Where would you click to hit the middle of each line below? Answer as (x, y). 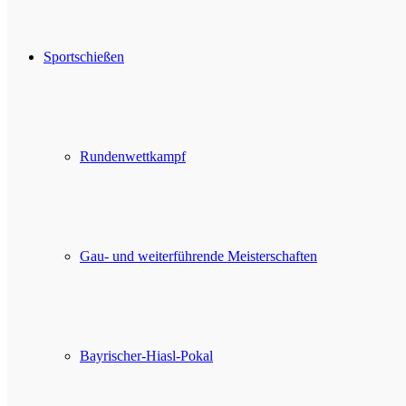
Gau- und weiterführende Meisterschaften (198, 256)
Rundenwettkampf (133, 156)
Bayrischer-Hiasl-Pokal (146, 356)
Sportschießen (84, 57)
